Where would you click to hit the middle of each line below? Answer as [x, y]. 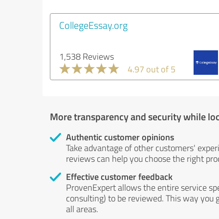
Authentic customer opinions [120, 137]
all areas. [82, 209]
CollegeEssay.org [93, 25]
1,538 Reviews [87, 56]
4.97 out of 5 [152, 69]
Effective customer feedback [119, 176]
